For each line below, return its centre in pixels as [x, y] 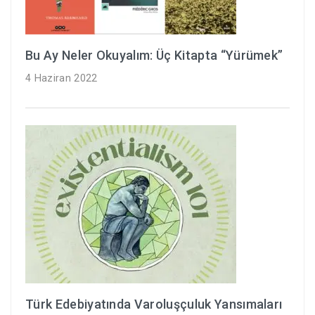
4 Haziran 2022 [62, 79]
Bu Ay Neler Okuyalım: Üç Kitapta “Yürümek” [154, 56]
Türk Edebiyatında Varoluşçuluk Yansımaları [154, 304]
